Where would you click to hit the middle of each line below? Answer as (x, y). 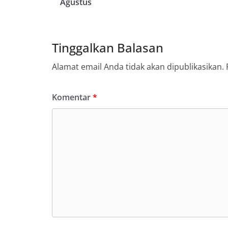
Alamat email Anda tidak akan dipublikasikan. (138, 66)
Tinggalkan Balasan (108, 47)
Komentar (72, 97)
